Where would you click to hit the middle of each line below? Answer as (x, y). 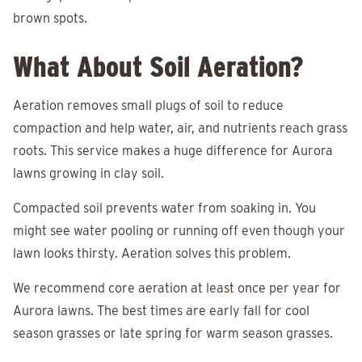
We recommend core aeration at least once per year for (177, 288)
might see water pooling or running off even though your (179, 231)
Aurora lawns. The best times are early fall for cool (161, 311)
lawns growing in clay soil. (88, 174)
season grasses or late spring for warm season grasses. (173, 334)
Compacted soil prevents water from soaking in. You (164, 208)
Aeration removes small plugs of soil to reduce (148, 106)
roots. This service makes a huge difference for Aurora (173, 151)
